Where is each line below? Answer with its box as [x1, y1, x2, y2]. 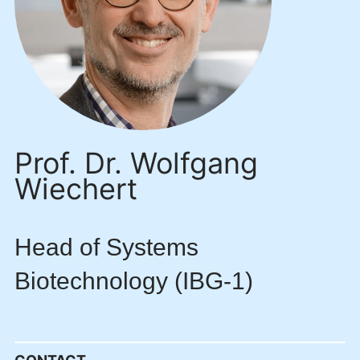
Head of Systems [14, 234, 198, 261]
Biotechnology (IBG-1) [14, 268, 253, 295]
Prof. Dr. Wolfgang [14, 145, 258, 182]
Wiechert [14, 171, 137, 207]
